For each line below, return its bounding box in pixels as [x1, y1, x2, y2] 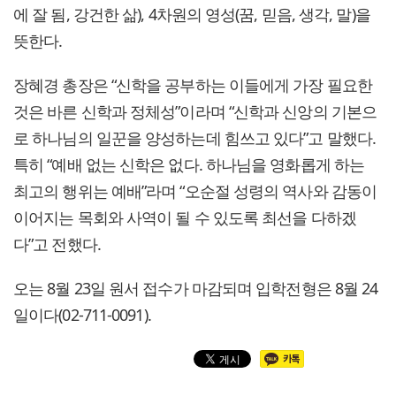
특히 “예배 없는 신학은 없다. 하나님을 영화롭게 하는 [13, 154, 365, 176]
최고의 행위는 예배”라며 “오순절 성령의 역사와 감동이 [13, 180, 377, 202]
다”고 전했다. [13, 233, 101, 255]
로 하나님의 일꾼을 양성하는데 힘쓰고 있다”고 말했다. [13, 127, 377, 149]
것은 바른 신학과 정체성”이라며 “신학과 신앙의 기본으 [13, 101, 377, 123]
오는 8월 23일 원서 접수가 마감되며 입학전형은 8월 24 [13, 278, 378, 300]
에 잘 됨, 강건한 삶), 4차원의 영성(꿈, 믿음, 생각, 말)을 [13, 4, 370, 26]
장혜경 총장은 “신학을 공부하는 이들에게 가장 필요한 [13, 74, 372, 96]
